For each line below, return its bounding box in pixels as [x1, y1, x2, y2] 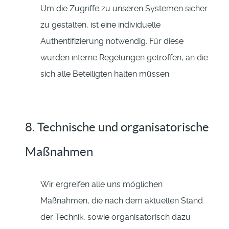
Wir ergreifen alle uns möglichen [40, 179, 163, 190]
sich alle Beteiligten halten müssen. [40, 69, 171, 79]
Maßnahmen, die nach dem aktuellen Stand [40, 196, 203, 206]
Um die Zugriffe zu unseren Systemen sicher [40, 4, 208, 14]
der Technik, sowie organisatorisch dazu [40, 212, 191, 222]
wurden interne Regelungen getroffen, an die [40, 53, 208, 63]
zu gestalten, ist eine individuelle [40, 20, 161, 30]
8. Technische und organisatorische [25, 120, 209, 134]
